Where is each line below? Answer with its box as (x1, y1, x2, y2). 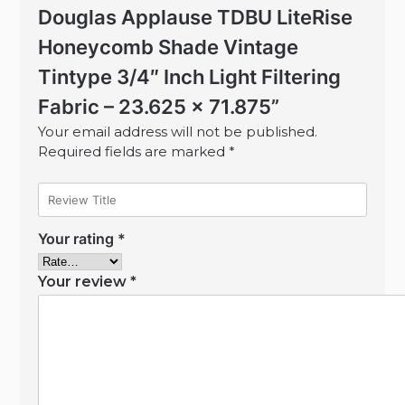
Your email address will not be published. (38, 123, 318, 141)
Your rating (38, 229, 118, 248)
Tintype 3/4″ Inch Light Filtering (38, 65, 342, 89)
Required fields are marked (38, 143, 230, 161)
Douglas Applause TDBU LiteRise (38, 5, 353, 30)
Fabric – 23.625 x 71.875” (38, 95, 280, 119)
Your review (38, 272, 131, 290)
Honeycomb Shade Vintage (38, 35, 299, 60)
